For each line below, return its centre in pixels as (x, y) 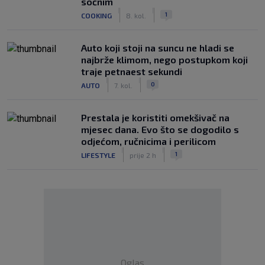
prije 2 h (143, 155)
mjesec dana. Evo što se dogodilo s (160, 129)
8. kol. (136, 15)
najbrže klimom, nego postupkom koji (164, 59)
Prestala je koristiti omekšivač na (155, 117)
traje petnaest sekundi (132, 71)
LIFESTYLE (98, 155)
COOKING (96, 15)
